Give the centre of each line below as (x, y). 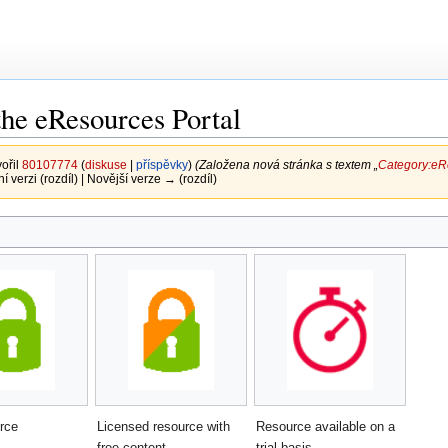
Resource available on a (326, 427)
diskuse (105, 165)
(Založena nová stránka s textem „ (286, 165)
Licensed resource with (164, 427)
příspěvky (161, 165)
